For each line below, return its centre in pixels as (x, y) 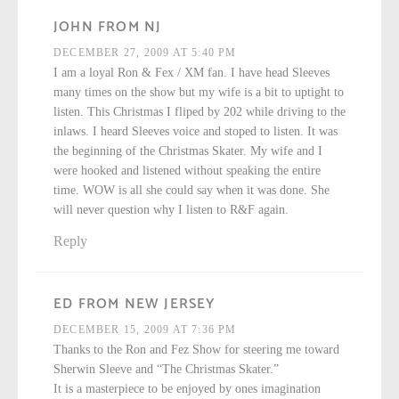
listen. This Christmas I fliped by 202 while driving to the (199, 112)
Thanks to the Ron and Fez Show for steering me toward (196, 350)
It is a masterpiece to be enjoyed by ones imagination (187, 389)
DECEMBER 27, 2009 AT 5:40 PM (145, 53)
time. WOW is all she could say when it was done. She (191, 191)
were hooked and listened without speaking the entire (187, 171)
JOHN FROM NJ (108, 28)
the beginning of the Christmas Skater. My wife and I (188, 151)
